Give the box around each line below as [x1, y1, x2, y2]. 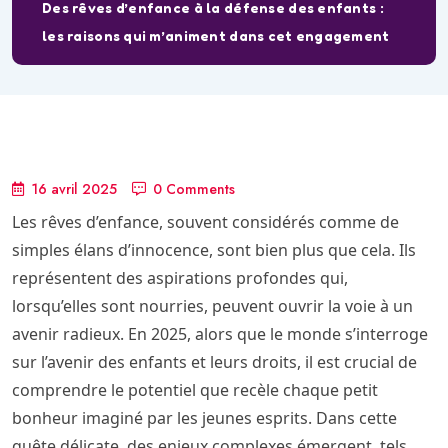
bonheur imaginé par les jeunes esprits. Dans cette [12, 407, 397, 430]
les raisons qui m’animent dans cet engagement [42, 27, 390, 45]
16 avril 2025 [31, 179, 117, 200]
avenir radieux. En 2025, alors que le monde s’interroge [12, 323, 428, 346]
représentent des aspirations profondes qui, [12, 267, 348, 290]
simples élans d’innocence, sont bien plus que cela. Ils [12, 239, 416, 262]
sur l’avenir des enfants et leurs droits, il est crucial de [12, 351, 417, 374]
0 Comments [153, 179, 235, 200]
